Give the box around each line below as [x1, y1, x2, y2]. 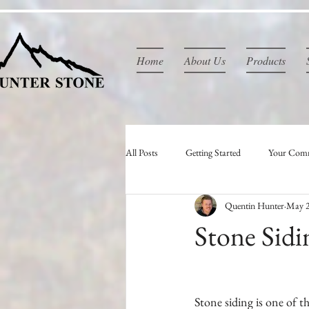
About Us [184, 53, 226, 68]
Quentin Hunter [225, 199, 284, 212]
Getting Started [186, 146, 241, 159]
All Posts [126, 146, 158, 159]
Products [246, 53, 286, 68]
